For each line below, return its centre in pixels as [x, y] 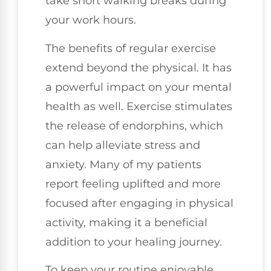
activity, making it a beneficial [126, 222]
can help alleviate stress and [123, 145]
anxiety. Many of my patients [123, 164]
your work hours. [91, 20]
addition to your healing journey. [134, 242]
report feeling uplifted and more [133, 184]
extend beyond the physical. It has [139, 67]
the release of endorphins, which [134, 126]
